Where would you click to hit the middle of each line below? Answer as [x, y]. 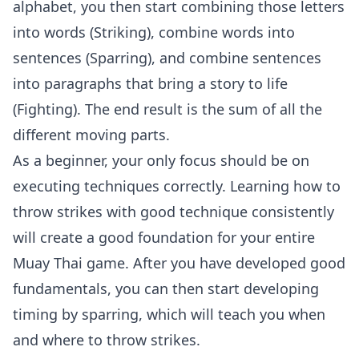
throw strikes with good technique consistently [173, 212]
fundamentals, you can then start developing [166, 288]
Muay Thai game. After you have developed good [179, 263]
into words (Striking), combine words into [154, 32]
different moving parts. [91, 135]
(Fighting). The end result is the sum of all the [167, 109]
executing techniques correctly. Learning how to [177, 186]
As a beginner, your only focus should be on [161, 160]
